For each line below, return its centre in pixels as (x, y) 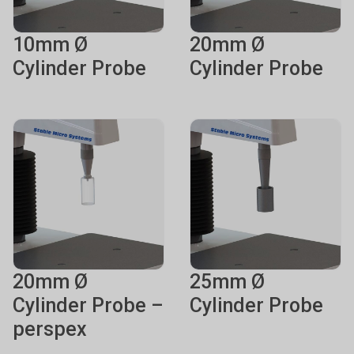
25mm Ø (227, 282)
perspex (50, 329)
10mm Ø (50, 45)
